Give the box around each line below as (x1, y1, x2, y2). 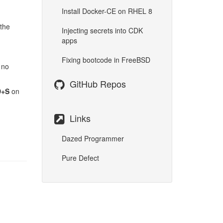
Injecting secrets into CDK (61, 25, 143, 36)
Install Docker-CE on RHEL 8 (61, 6, 152, 16)
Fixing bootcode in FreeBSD (61, 55, 150, 65)
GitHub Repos (69, 77, 126, 91)
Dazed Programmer (61, 133, 124, 143)
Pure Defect (61, 152, 99, 163)
